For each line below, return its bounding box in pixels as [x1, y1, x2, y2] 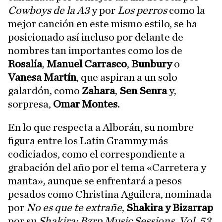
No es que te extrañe [26, 202, 122, 213]
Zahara [82, 85, 115, 96]
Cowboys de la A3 [8, 5, 90, 16]
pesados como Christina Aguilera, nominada [8, 189, 212, 200]
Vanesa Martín [8, 72, 76, 83]
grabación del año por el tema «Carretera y [8, 162, 206, 173]
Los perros [117, 5, 167, 16]
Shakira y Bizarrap [124, 202, 213, 213]
